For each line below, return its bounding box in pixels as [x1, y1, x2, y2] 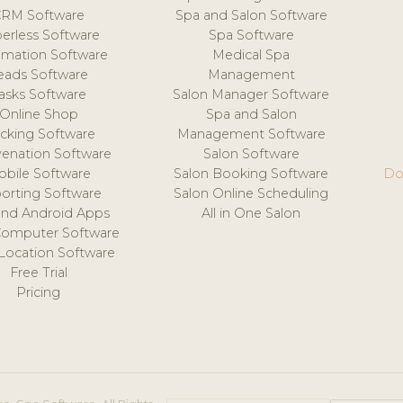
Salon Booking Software [174, 165, 329, 182]
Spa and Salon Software [175, 6, 327, 23]
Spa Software [208, 26, 294, 43]
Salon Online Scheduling [174, 184, 329, 201]
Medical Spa [212, 46, 291, 63]
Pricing [16, 283, 61, 300]
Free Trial [9, 264, 67, 281]
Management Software [176, 125, 326, 142]
